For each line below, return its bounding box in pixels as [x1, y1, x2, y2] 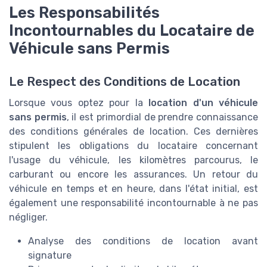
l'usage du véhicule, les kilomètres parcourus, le [9, 154, 258, 166]
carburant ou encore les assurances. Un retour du [9, 168, 258, 180]
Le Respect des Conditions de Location [9, 74, 240, 89]
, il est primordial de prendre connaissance [66, 111, 259, 123]
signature [28, 249, 72, 261]
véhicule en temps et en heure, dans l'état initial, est [9, 182, 258, 194]
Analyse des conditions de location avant [28, 235, 258, 247]
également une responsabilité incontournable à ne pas [9, 197, 258, 209]
